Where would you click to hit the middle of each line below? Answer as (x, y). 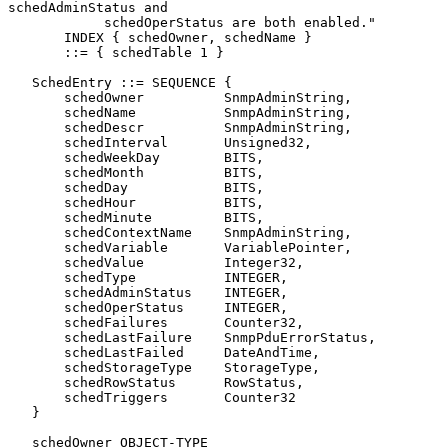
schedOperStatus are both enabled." (56, 22)
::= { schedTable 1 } (36, 52)
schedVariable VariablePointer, (36, 247)
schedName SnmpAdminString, (36, 112)
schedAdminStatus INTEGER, (36, 292)
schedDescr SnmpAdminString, (36, 127)
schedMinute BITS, (36, 217)
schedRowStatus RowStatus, (36, 382)
